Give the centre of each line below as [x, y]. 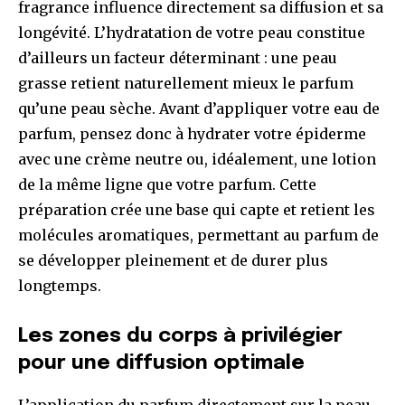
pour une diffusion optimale [161, 364]
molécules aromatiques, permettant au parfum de [198, 235]
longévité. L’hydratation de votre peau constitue [192, 33]
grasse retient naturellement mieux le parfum [186, 84]
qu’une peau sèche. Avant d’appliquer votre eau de [199, 109]
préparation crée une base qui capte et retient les [197, 210]
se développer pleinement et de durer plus [173, 261]
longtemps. [60, 286]
